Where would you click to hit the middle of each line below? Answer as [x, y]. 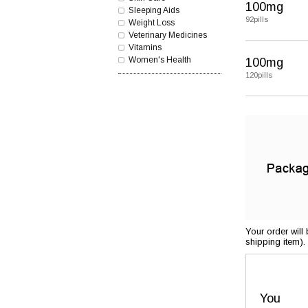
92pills [257, 19]
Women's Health [160, 60]
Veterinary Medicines [168, 35]
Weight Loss [152, 23]
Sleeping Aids [154, 10]
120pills [259, 75]
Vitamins [145, 47]
